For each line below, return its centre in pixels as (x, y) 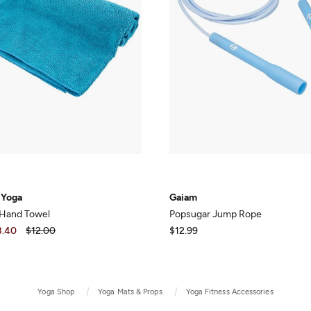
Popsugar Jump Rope (216, 215)
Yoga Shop (57, 292)
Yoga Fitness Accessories (229, 292)
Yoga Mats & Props (131, 292)
